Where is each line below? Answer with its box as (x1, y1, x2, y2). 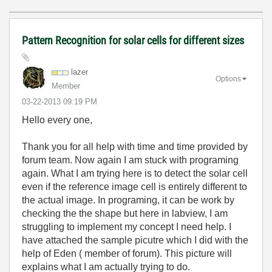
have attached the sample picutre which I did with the (22, 235, 248, 245)
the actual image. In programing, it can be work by (22, 195, 234, 205)
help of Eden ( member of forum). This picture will (22, 248, 232, 259)
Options (216, 74, 241, 83)
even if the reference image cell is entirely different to (22, 182, 247, 192)
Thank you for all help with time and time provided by (22, 141, 248, 152)
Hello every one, (22, 115, 92, 125)
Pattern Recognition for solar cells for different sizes (22, 34, 244, 47)
